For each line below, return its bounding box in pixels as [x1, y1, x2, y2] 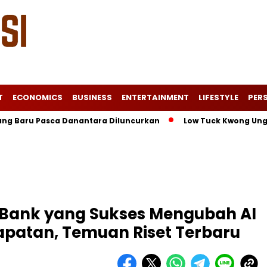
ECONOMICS [13, 92, 63, 103]
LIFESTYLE [198, 92, 238, 103]
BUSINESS [72, 92, 112, 103]
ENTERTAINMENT [122, 92, 189, 103]
